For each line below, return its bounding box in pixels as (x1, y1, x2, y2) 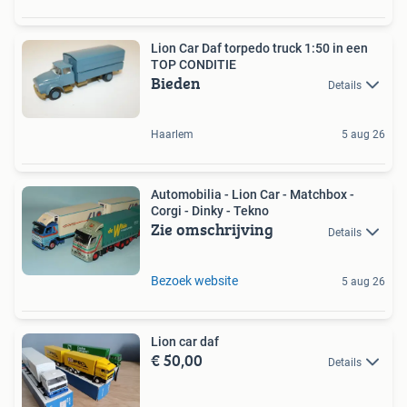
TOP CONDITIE (151, 56, 236, 72)
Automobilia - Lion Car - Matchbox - (151, 187, 354, 203)
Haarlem (151, 128, 194, 142)
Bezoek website (151, 273, 238, 288)
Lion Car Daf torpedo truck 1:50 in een (151, 40, 368, 55)
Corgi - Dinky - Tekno (151, 203, 269, 219)
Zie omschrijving (151, 217, 273, 243)
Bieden (151, 70, 201, 95)
